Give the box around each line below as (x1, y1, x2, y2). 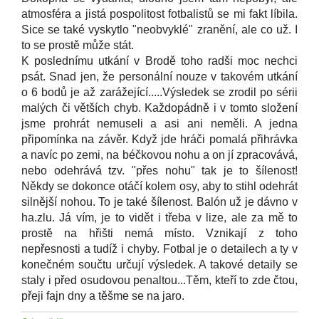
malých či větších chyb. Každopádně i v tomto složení (21, 102, 298, 114)
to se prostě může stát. (21, 39, 134, 51)
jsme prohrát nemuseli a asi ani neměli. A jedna (21, 117, 298, 130)
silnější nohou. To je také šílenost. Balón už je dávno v (21, 196, 298, 208)
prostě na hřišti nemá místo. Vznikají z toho (21, 227, 298, 239)
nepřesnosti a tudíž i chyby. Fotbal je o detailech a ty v (21, 243, 298, 255)
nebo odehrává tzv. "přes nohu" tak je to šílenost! (21, 164, 298, 177)
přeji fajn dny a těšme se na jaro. (21, 290, 184, 302)
